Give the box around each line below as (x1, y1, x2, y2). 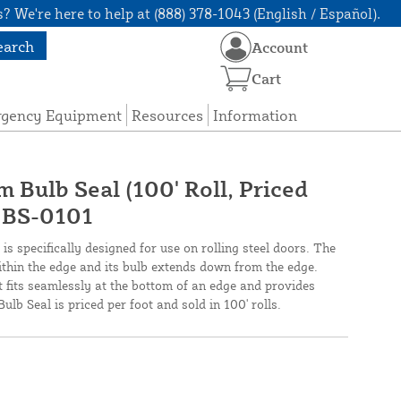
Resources (132, 106, 204, 125)
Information (213, 106, 298, 125)
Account (252, 38, 309, 56)
